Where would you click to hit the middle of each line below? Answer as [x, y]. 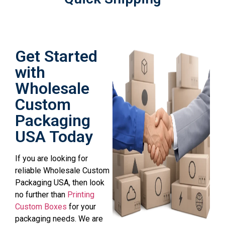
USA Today [54, 136]
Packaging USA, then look [60, 182]
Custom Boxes [41, 206]
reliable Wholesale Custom [62, 170]
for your [81, 206]
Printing [81, 194]
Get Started [56, 56]
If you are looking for [51, 158]
